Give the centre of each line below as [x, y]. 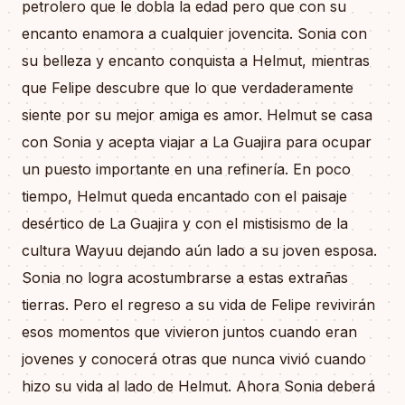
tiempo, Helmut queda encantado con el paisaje [184, 196]
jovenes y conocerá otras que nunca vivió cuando [194, 358]
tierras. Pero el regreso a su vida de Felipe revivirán [198, 304]
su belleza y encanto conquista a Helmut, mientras [196, 60]
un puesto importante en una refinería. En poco [186, 169]
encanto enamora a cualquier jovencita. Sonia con [194, 33]
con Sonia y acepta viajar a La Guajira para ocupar [197, 141]
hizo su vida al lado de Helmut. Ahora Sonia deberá [198, 386]
